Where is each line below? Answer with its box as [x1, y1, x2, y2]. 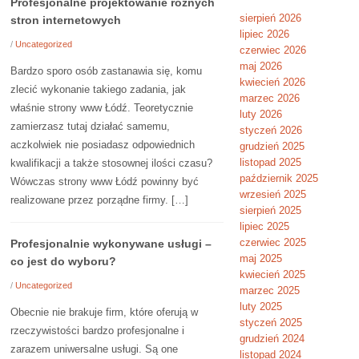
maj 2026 [239, 60, 282, 72]
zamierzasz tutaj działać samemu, [10, 120, 171, 132]
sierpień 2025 [239, 204, 301, 216]
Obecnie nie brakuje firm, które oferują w [10, 306, 199, 318]
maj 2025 [239, 252, 282, 264]
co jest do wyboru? [10, 255, 117, 268]
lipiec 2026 [239, 28, 289, 40]
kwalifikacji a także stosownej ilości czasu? [10, 157, 213, 169]
